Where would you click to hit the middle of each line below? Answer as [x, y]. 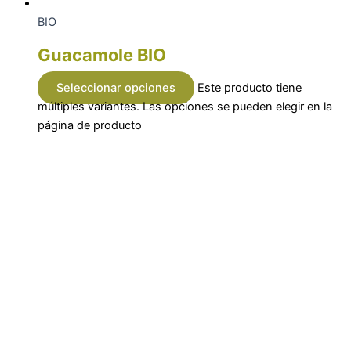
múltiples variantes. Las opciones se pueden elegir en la [185, 107]
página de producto [90, 126]
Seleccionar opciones [116, 88]
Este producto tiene [250, 88]
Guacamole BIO [102, 55]
